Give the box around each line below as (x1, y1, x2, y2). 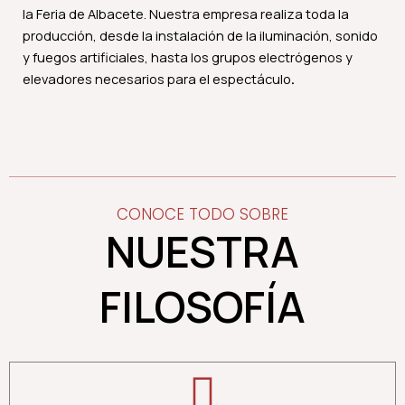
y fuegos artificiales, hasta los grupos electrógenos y (23, 48, 353, 67)
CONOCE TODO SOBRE (117, 203, 288, 226)
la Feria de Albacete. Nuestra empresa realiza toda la (23, 5, 349, 24)
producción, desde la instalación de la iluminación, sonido (23, 26, 378, 45)
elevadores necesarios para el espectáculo (23, 70, 291, 89)
